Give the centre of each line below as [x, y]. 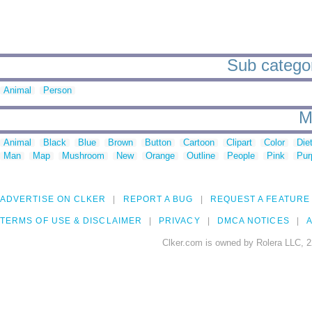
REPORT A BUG [158, 200]
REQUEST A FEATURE [260, 200]
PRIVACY [180, 221]
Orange [160, 156]
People [241, 156]
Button [158, 143]
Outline [201, 156]
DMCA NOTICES [253, 221]
